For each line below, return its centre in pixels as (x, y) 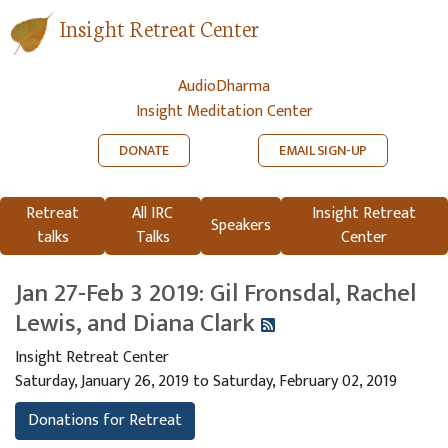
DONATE (144, 150)
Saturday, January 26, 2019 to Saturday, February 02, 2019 (206, 381)
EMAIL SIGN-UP (323, 150)
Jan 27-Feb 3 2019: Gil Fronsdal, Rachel (215, 292)
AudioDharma (224, 87)
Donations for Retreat (105, 420)
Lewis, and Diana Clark (138, 322)
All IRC (153, 213)
